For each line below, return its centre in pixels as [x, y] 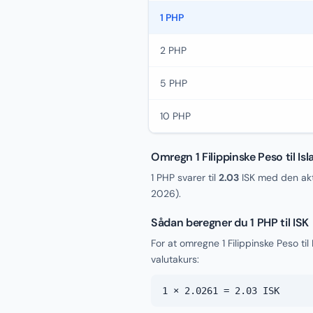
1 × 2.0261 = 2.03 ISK [221, 291]
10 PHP [175, 116]
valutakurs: [175, 259]
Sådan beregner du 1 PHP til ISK [230, 223]
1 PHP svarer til [185, 177]
